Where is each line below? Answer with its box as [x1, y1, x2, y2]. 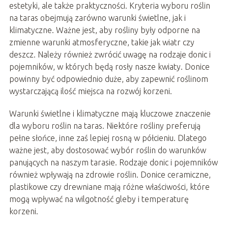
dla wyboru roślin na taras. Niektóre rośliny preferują [9, 121, 201, 130]
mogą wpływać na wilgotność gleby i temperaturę [9, 194, 189, 204]
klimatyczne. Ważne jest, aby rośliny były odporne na [9, 25, 200, 35]
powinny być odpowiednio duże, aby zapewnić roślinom [9, 74, 208, 83]
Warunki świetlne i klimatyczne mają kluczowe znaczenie [9, 108, 211, 118]
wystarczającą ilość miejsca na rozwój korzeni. [9, 86, 172, 96]
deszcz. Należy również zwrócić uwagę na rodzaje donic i [9, 49, 211, 59]
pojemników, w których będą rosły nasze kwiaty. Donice [9, 62, 210, 71]
